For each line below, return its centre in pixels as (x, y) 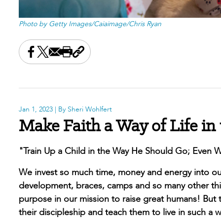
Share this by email (85, 57)
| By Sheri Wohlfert (82, 110)
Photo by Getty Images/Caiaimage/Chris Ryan (90, 24)
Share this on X (66, 57)
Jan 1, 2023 (36, 110)
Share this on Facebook (71, 57)
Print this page (94, 57)
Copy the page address (124, 57)
